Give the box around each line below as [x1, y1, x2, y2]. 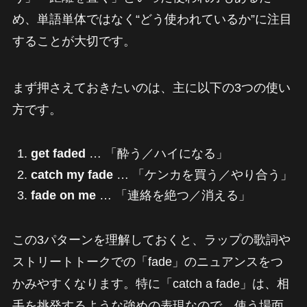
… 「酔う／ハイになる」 [85, 147, 228, 161]
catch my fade [30, 167, 113, 182]
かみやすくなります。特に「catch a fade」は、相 [12, 277, 289, 291]
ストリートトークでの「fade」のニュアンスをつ [12, 255, 283, 269]
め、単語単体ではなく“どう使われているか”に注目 [12, 12, 292, 26]
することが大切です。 [12, 34, 136, 48]
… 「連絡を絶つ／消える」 [95, 188, 251, 203]
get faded [30, 147, 86, 161]
